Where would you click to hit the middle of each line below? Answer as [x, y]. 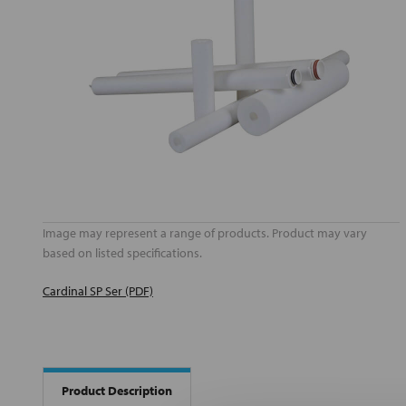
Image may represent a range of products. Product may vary [205, 233]
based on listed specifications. [122, 253]
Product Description [117, 390]
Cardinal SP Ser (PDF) [98, 291]
